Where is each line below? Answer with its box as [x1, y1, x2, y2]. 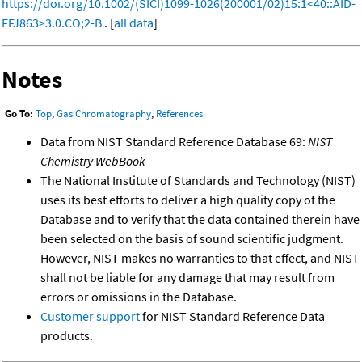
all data [114, 14, 154, 31]
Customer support [40, 308, 140, 325]
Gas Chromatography [57, 107, 151, 121]
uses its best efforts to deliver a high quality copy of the [40, 192, 335, 208]
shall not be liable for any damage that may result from [40, 269, 335, 286]
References [156, 107, 203, 121]
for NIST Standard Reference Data [140, 308, 325, 325]
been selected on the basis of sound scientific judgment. [40, 230, 343, 247]
